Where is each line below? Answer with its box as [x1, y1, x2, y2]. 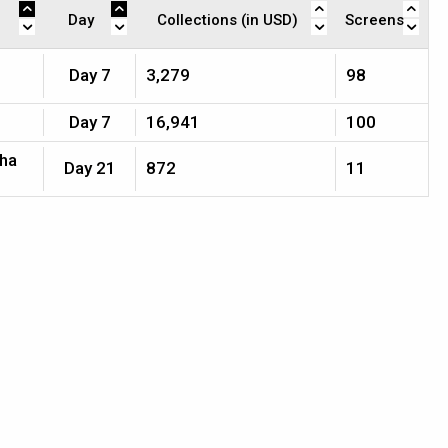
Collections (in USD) [156, 11, 298, 29]
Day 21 [64, 158, 116, 178]
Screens [345, 11, 404, 29]
